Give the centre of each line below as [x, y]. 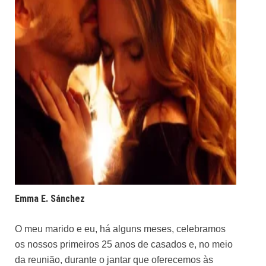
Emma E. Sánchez [50, 199]
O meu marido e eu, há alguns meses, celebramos [120, 229]
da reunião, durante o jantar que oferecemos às [114, 260]
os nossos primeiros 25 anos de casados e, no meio [124, 244]
